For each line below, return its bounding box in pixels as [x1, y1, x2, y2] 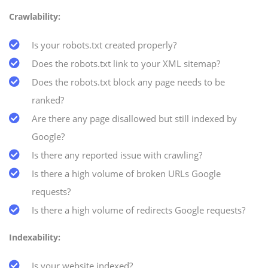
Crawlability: [9, 10, 60, 22]
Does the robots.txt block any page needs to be [32, 75, 225, 88]
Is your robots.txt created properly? [32, 38, 176, 51]
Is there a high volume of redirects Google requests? [32, 203, 245, 216]
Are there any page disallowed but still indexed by [32, 112, 237, 124]
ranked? [32, 93, 64, 106]
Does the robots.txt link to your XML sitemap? [32, 57, 220, 69]
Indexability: [9, 231, 60, 243]
